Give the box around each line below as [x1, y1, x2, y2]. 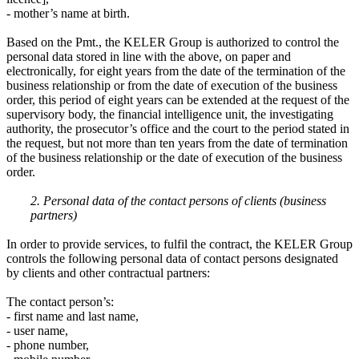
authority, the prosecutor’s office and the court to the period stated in [6, 121, 349, 135]
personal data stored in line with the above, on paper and [6, 49, 291, 63]
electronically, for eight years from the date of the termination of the [6, 63, 345, 78]
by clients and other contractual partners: [6, 265, 210, 280]
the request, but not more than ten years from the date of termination [6, 135, 348, 150]
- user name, [6, 323, 68, 337]
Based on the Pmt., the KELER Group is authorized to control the [6, 34, 339, 49]
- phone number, [6, 337, 89, 352]
